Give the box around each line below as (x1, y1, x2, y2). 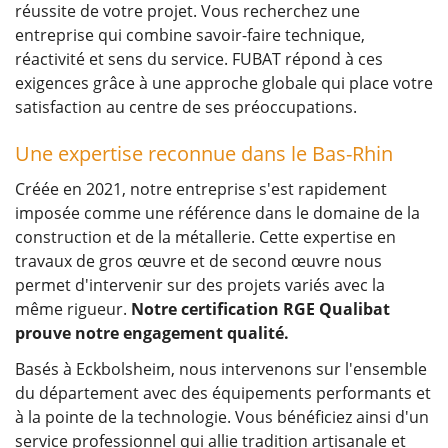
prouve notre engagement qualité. (15, 322, 289, 345)
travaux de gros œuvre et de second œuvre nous (15, 250, 382, 273)
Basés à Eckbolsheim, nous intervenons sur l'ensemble (15, 358, 427, 381)
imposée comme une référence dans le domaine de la (15, 202, 420, 225)
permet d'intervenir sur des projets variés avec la (15, 274, 385, 297)
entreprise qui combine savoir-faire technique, (15, 24, 365, 47)
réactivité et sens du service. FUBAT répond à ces (15, 48, 383, 71)
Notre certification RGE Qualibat (131, 298, 390, 321)
